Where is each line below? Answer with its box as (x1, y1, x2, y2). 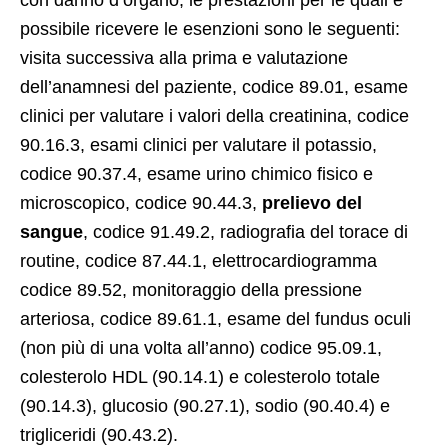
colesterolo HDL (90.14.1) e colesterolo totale (20, 367, 380, 388)
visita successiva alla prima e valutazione (20, 48, 348, 69)
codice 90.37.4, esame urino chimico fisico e (20, 164, 373, 185)
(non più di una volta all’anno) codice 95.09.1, (20, 338, 382, 359)
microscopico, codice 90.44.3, (20, 193, 262, 214)
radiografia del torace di (220, 222, 408, 243)
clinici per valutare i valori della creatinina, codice (20, 106, 409, 127)
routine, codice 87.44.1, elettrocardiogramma (20, 251, 377, 272)
